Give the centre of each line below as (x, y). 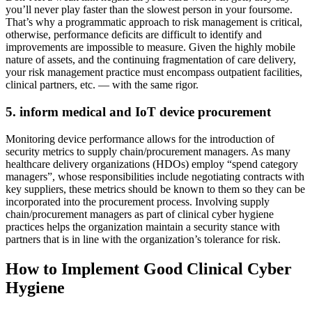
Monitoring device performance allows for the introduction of (140, 139)
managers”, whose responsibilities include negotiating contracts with (155, 176)
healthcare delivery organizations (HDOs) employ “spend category (152, 164)
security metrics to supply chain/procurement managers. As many (148, 151)
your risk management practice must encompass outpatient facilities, (154, 72)
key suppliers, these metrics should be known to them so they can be (155, 189)
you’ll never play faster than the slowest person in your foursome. (149, 10)
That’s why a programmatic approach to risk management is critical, (154, 22)
